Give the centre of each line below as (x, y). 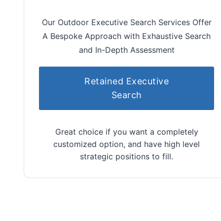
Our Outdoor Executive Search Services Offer (127, 22)
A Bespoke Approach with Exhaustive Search (127, 36)
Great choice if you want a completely (127, 131)
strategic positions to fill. (127, 156)
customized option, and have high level (127, 144)
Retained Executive (127, 81)
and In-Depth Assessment (127, 50)
